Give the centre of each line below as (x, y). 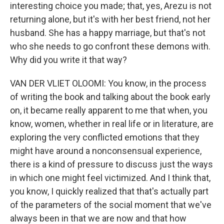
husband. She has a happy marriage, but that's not (108, 33)
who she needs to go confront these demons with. (110, 46)
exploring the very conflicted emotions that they (105, 137)
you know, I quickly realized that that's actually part (109, 191)
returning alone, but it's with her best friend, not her (110, 19)
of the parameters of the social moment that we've (111, 205)
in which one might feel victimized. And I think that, (110, 178)
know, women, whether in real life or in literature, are (112, 124)
